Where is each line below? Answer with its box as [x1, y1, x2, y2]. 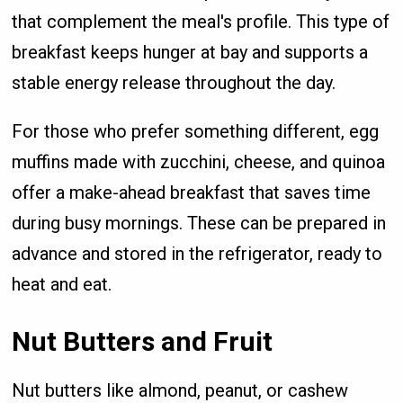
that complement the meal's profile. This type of [12, 10, 390, 32]
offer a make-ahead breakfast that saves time [12, 181, 372, 203]
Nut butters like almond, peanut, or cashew [12, 379, 349, 401]
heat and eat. [12, 273, 112, 295]
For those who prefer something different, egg [12, 120, 380, 142]
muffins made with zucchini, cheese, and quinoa [12, 150, 386, 173]
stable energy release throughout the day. [12, 71, 336, 94]
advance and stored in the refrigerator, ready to [12, 242, 383, 264]
